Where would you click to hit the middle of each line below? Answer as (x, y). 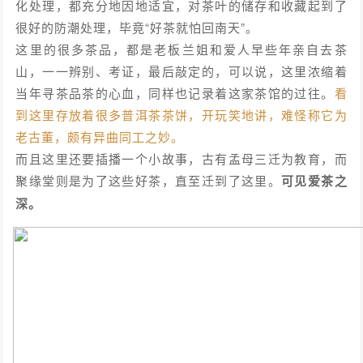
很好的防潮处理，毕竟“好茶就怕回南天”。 (137, 28)
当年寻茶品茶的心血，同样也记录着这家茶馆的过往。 (175, 93)
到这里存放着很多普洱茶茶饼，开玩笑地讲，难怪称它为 (181, 115)
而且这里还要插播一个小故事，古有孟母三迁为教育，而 (181, 159)
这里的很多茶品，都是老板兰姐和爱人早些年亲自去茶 (181, 49)
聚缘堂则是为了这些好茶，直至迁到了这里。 (149, 181)
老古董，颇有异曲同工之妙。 (100, 137)
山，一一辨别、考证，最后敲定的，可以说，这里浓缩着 (181, 71)
